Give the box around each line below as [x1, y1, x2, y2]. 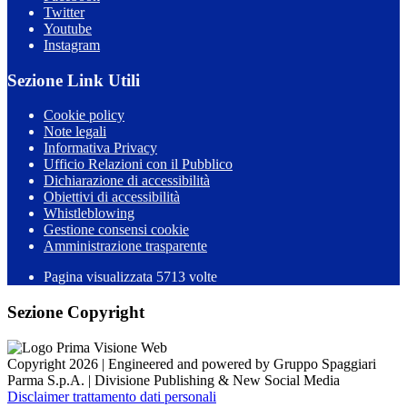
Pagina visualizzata [44, 269, 156, 285]
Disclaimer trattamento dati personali [7, 388, 216, 404]
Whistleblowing [44, 205, 134, 222]
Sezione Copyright [7, 303, 144, 323]
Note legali [44, 124, 106, 140]
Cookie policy [44, 107, 124, 124]
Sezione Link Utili [7, 70, 140, 90]
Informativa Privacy [44, 140, 157, 156]
